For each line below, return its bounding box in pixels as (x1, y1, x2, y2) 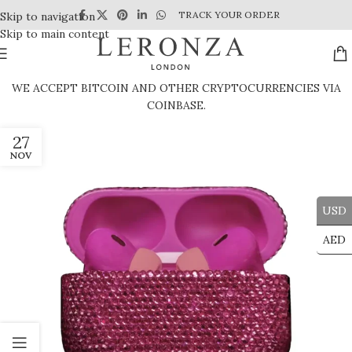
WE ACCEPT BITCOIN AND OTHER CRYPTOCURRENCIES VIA (11, 81, 341, 95)
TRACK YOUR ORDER (178, 9, 280, 20)
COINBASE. (146, 98, 206, 112)
